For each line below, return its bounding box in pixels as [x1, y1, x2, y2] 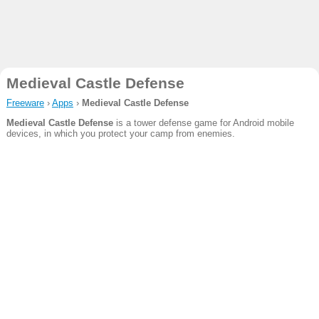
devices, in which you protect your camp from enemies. [6, 128, 235, 140]
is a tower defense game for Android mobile [113, 117, 294, 129]
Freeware [6, 98, 44, 108]
